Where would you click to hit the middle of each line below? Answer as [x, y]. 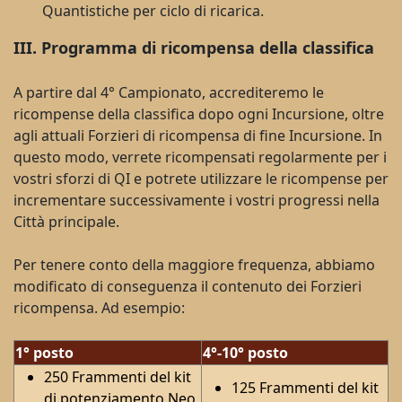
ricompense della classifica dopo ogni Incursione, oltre [199, 114]
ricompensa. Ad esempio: [99, 307]
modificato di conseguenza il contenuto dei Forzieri [188, 286]
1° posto [44, 352]
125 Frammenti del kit [305, 387]
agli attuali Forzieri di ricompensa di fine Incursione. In [198, 135]
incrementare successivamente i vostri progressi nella [197, 200]
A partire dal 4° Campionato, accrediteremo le [169, 92]
